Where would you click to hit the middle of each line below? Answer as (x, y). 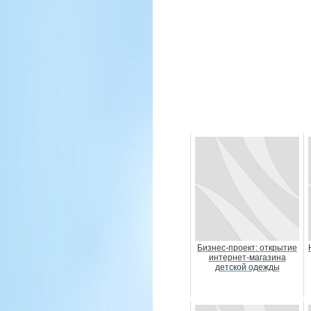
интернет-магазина (247, 258)
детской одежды (247, 267)
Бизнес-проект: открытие (247, 248)
